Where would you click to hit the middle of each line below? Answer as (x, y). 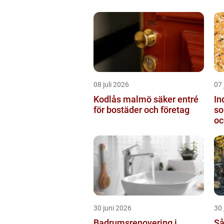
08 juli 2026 (111, 84)
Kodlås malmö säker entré (123, 99)
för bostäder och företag (141, 109)
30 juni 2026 (112, 208)
